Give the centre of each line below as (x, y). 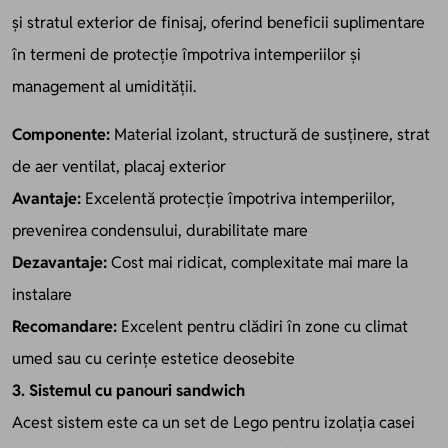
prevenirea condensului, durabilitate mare (160, 230)
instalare (42, 294)
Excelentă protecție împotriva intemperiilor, (238, 198)
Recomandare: (64, 326)
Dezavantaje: (59, 262)
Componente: (61, 134)
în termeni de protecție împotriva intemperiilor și (186, 54)
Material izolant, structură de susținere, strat (270, 134)
